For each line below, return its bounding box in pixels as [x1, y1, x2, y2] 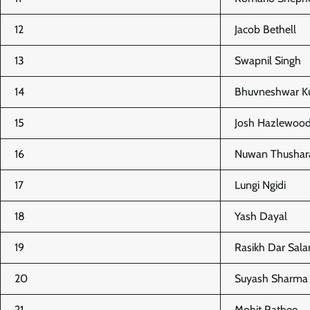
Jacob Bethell [235, 22, 296, 36]
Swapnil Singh [235, 53, 301, 67]
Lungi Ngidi [235, 178, 286, 192]
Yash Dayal [235, 209, 287, 223]
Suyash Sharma [235, 271, 308, 285]
